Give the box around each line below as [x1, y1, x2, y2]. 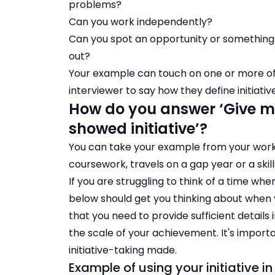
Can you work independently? [69, 15, 212, 29]
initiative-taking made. [69, 243, 177, 258]
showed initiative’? [69, 118, 207, 139]
